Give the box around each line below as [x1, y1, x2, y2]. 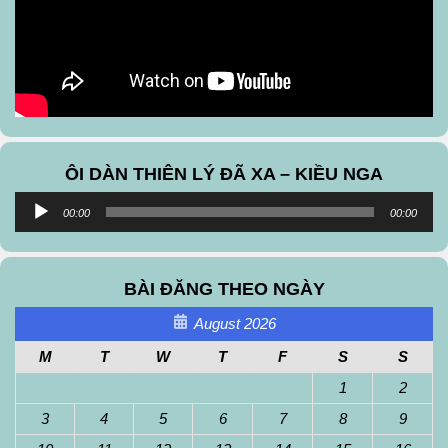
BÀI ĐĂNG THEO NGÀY [123, 278, 325, 299]
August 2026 [193, 314, 276, 332]
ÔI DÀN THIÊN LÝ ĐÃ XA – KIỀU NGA [65, 163, 383, 184]
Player [14, 217, 56, 235]
